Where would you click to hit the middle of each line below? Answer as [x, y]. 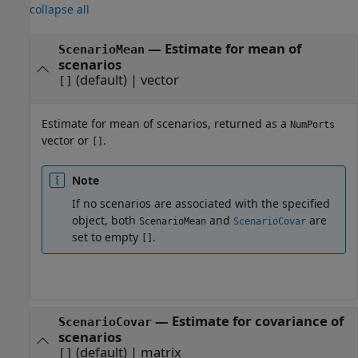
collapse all [60, 10]
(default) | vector [127, 80]
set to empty [107, 237]
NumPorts [312, 124]
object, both [105, 220]
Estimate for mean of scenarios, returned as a [166, 123]
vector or [67, 140]
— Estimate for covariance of [247, 320]
